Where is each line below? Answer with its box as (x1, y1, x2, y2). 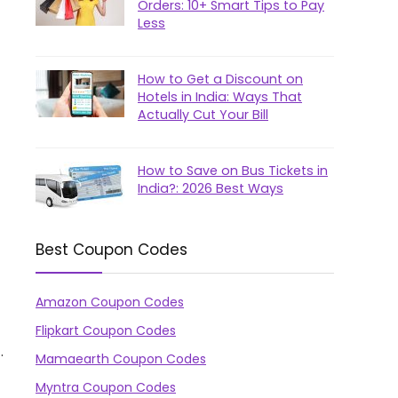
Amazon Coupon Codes (36, 293, 184, 311)
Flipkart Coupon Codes (36, 322, 176, 339)
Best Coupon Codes (36, 239, 187, 260)
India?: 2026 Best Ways (138, 179, 283, 197)
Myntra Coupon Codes (36, 378, 176, 396)
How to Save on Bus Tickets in (138, 162, 328, 179)
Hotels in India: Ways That (138, 88, 302, 106)
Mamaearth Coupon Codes (36, 350, 206, 368)
